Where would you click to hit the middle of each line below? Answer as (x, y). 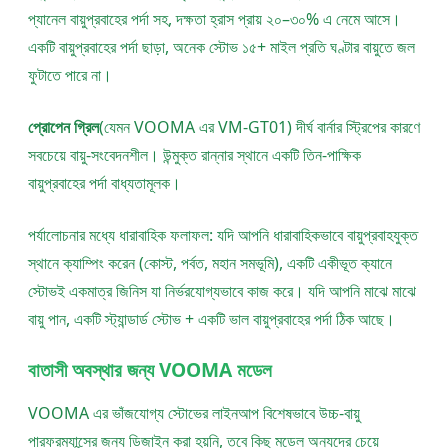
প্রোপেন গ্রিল (63, 127)
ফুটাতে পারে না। (70, 75)
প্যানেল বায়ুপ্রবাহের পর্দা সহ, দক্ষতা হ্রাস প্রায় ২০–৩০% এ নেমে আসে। (214, 19)
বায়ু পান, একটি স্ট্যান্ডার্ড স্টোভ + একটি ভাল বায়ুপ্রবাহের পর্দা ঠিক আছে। (211, 319)
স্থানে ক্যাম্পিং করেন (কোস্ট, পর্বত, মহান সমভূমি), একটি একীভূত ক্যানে (210, 263)
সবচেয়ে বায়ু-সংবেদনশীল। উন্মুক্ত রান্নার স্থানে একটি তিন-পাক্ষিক (194, 155)
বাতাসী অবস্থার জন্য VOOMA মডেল (150, 370)
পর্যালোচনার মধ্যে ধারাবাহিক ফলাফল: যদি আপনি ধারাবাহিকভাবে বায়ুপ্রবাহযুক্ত (223, 235)
